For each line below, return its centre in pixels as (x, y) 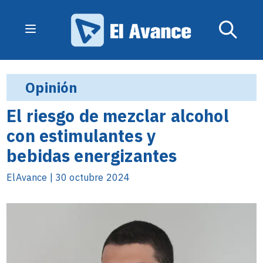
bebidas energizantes (92, 156)
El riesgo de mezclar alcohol (118, 116)
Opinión (52, 87)
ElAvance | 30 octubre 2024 (68, 177)
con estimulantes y (81, 136)
